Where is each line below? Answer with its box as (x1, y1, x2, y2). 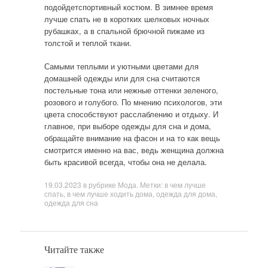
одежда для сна (44, 197, 98, 208)
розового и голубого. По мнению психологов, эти (44, 96, 222, 108)
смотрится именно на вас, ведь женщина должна (44, 144, 224, 156)
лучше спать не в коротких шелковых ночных (44, 13, 209, 25)
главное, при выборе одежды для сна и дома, (44, 120, 211, 132)
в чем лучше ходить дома (66, 188, 153, 199)
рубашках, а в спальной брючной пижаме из (44, 25, 205, 36)
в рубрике (81, 179, 118, 190)
